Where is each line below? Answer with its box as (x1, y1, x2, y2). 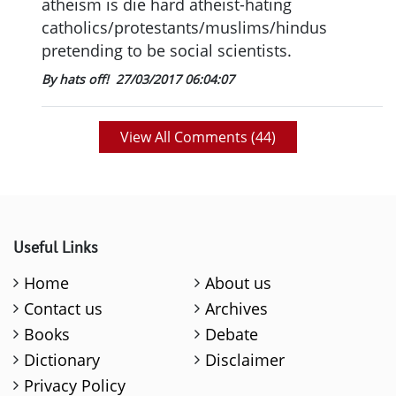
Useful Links (13, 237, 98, 258)
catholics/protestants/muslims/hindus (42, 17, 327, 39)
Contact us (24, 298, 103, 320)
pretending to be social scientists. (42, 40, 292, 62)
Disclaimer (205, 349, 286, 371)
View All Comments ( (120, 127, 255, 148)
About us (205, 272, 272, 294)
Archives (205, 298, 269, 320)
